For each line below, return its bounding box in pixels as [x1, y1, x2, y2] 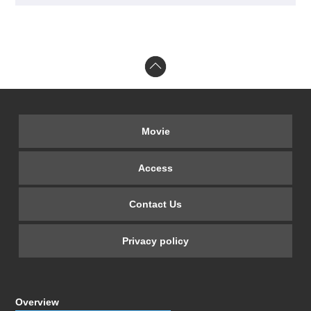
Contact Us [129, 199, 182, 210]
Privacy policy [122, 235, 189, 247]
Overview [15, 296, 60, 308]
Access [138, 162, 173, 174]
